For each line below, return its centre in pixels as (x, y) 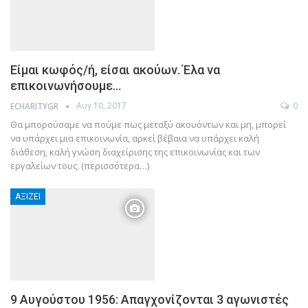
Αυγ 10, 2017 (101, 106)
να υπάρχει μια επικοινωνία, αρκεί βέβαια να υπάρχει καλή (135, 138)
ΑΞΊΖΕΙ (28, 196)
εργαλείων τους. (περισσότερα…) (80, 165)
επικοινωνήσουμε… (66, 86)
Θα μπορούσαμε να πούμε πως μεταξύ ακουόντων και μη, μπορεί (148, 124)
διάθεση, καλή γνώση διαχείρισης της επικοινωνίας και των (135, 152)
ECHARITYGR (35, 106)
